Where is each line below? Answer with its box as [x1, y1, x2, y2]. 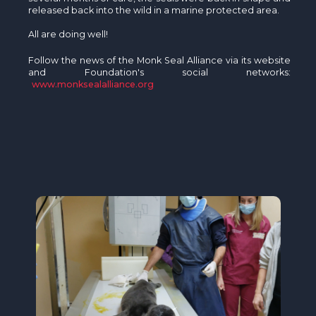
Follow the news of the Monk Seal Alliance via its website [28, 55, 291, 66]
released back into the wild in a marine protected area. [28, 5, 280, 16]
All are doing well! [28, 29, 111, 40]
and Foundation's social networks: [28, 67, 291, 78]
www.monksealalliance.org [32, 79, 154, 90]
